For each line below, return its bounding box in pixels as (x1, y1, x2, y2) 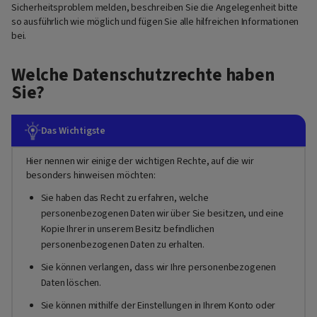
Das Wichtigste (40, 123, 106, 138)
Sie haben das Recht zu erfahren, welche (40, 190, 209, 205)
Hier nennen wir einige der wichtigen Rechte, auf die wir (25, 154, 254, 169)
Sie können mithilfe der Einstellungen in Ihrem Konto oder (40, 298, 276, 313)
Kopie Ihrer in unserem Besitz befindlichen (40, 221, 214, 236)
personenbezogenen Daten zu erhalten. (40, 237, 205, 252)
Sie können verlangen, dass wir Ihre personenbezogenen (40, 260, 276, 275)
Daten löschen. (40, 275, 101, 290)
